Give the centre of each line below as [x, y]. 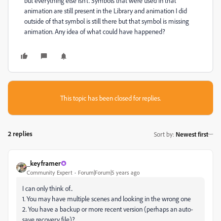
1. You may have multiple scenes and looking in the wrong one [107, 199]
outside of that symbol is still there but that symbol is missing [107, 21]
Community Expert [50, 172]
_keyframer [44, 163]
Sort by [163, 134]
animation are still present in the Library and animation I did [106, 11]
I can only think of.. [47, 188]
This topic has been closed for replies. [110, 98]
